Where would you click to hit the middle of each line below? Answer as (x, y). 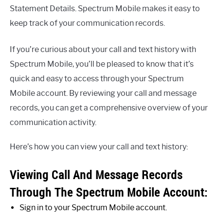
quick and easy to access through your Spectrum (97, 78)
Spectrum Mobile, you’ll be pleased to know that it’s (102, 64)
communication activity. (53, 122)
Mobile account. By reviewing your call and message (103, 93)
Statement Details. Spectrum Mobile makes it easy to (105, 8)
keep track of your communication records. (87, 23)
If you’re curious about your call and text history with (103, 49)
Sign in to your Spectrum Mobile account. (93, 207)
